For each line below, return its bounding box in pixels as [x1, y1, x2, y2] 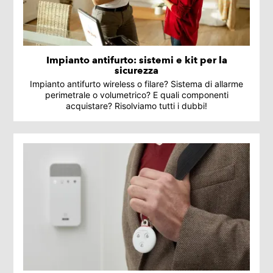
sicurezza [115, 64, 158, 76]
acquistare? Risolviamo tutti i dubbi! [66, 100, 207, 111]
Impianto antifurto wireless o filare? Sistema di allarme [30, 78, 243, 89]
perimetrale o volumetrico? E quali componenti [44, 89, 229, 100]
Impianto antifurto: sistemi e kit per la [46, 54, 227, 66]
